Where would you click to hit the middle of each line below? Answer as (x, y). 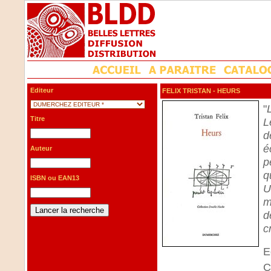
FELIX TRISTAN (187, 91)
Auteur (41, 148)
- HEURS (226, 91)
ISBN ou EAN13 (55, 178)
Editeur (42, 90)
